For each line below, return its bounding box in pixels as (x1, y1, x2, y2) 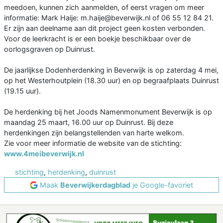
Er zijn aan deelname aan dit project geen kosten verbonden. (4, 24, 205, 33)
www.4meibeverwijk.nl (4, 149, 84, 158)
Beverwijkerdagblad (60, 181, 130, 190)
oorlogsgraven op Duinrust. (4, 45, 95, 54)
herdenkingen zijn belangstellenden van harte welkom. (4, 128, 184, 137)
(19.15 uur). (4, 87, 41, 96)
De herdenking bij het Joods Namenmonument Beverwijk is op (4, 108, 212, 116)
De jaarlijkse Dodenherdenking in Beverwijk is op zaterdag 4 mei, (4, 66, 219, 75)
